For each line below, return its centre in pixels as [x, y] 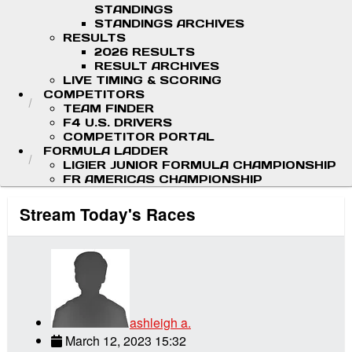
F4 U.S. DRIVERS [117, 123]
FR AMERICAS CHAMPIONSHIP [163, 179]
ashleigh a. [160, 323]
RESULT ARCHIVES [157, 66]
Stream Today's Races [108, 214]
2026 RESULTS [145, 52]
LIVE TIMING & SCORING [142, 80]
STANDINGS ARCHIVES [169, 24]
